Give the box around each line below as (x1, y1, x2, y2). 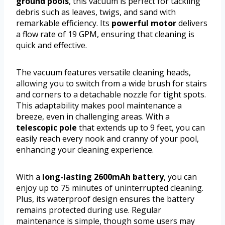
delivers (176, 18, 207, 29)
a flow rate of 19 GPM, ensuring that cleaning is (16, 29, 194, 40)
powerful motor (111, 18, 176, 29)
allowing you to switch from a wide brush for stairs (16, 78, 207, 89)
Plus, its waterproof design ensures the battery (16, 193, 194, 205)
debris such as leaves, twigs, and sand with (16, 7, 176, 18)
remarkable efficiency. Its (16, 18, 111, 29)
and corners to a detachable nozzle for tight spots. (16, 89, 206, 100)
